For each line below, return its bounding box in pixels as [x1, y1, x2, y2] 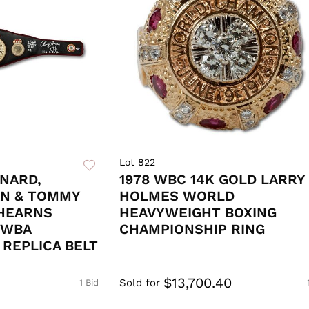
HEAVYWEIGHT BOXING [119, 204, 277, 221]
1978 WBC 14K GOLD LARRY [119, 171, 305, 188]
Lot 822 [119, 157, 155, 168]
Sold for [119, 277, 160, 290]
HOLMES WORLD [119, 188, 235, 205]
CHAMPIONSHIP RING [119, 221, 265, 238]
